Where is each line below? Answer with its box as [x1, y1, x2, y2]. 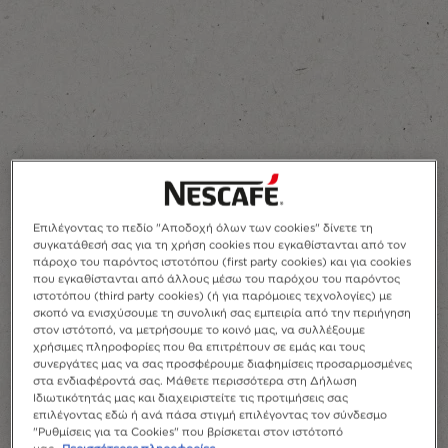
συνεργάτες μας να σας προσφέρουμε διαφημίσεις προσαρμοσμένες [33, 356, 413, 371]
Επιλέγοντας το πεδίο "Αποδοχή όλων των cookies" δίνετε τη [33, 220, 374, 235]
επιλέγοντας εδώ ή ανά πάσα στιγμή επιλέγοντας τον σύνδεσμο [33, 407, 388, 422]
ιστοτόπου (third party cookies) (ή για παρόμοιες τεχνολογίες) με [33, 288, 393, 303]
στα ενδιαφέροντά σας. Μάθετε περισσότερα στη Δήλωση [33, 373, 358, 388]
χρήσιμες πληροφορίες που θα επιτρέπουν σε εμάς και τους [33, 339, 366, 354]
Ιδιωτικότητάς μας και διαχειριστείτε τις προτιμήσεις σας [33, 390, 349, 405]
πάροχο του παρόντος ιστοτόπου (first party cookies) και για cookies [33, 254, 412, 269]
